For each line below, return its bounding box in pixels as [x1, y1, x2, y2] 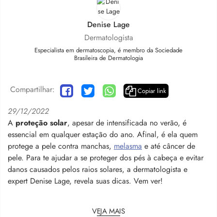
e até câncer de [142, 140, 195, 152]
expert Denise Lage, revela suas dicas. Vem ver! [8, 175, 163, 186]
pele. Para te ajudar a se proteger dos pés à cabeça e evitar [8, 152, 206, 163]
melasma [114, 140, 142, 152]
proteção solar [13, 117, 67, 128]
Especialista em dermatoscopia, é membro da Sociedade [34, 46, 183, 55]
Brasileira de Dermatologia [74, 53, 143, 62]
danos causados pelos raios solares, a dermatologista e [8, 163, 187, 175]
